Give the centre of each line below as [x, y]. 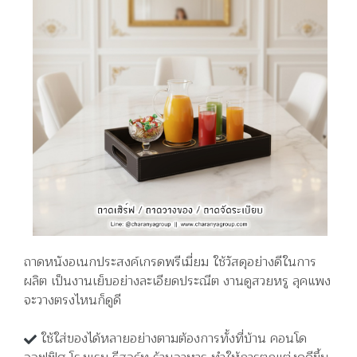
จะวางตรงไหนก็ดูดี [73, 300]
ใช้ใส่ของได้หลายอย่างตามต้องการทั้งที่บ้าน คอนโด [172, 338]
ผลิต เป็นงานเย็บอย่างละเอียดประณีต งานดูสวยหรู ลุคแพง [177, 281]
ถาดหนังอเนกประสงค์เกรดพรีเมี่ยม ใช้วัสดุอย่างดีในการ [170, 262]
